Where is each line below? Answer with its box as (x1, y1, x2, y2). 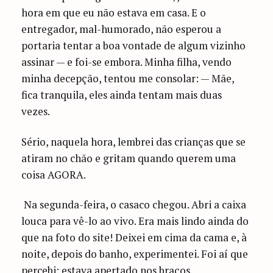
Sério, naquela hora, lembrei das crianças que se (21, 134, 246, 149)
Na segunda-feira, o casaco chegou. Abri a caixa (21, 197, 247, 212)
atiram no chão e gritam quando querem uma (21, 151, 236, 165)
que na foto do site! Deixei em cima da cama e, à (21, 230, 247, 245)
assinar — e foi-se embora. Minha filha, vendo (21, 54, 232, 69)
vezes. (21, 104, 51, 118)
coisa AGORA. (21, 167, 87, 182)
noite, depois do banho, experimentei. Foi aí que (21, 247, 249, 261)
